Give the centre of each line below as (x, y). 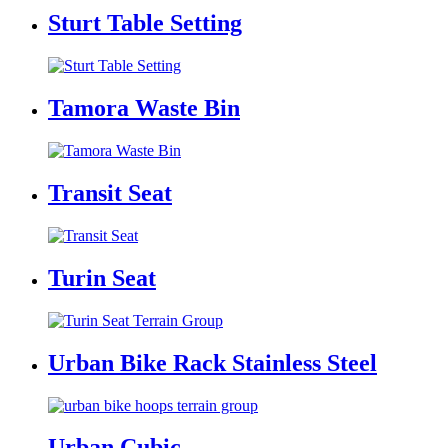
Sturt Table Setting (145, 23)
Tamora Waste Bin (144, 108)
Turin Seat (102, 277)
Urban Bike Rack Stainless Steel (212, 362)
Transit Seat (110, 192)
